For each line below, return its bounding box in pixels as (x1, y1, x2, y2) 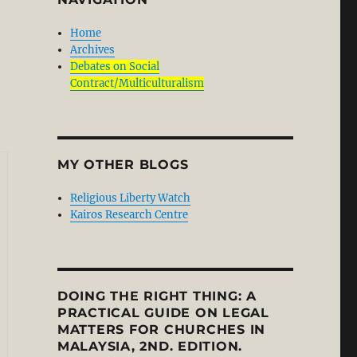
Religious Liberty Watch (70, 191, 191, 205)
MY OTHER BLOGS (57, 157, 189, 172)
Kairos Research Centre (70, 208, 189, 222)
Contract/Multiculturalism (70, 76, 205, 90)
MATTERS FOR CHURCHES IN (57, 322, 266, 337)
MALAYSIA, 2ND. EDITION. (57, 339, 243, 354)
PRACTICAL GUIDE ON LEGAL (57, 305, 269, 320)
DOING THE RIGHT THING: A (57, 288, 257, 304)
